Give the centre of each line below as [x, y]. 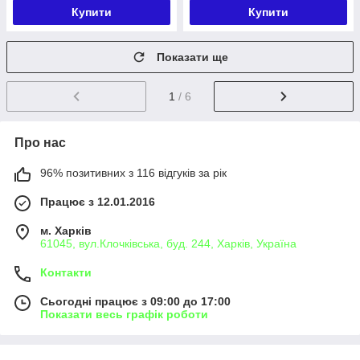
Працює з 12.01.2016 [98, 201]
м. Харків [66, 230]
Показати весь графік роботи [124, 314]
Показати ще [192, 57]
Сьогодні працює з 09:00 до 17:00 [135, 301]
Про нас [40, 142]
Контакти [66, 272]
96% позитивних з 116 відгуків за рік [133, 172]
